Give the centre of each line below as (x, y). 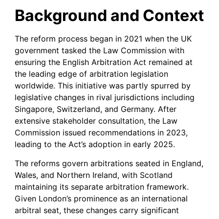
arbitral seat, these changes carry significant (97, 210)
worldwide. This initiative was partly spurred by (103, 86)
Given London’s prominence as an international (101, 198)
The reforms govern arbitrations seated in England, (109, 163)
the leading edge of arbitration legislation (91, 74)
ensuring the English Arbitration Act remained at (104, 62)
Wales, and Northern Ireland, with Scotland (94, 175)
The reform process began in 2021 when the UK (103, 39)
